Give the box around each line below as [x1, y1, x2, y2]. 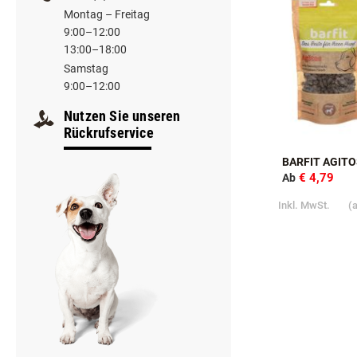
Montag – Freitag [64, 52, 150, 65]
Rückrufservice [64, 168, 154, 186]
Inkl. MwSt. [278, 243, 332, 256]
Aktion [284, 11, 316, 25]
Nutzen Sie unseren [64, 151, 181, 169]
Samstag [64, 106, 108, 120]
